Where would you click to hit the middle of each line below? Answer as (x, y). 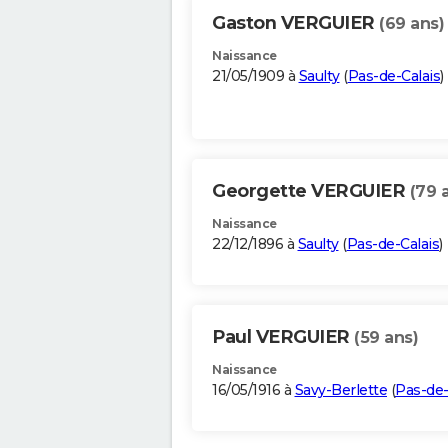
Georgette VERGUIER (311, 191)
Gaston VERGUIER (295, 23)
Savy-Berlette (340, 390)
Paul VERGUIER (283, 337)
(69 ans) (411, 24)
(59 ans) (386, 338)
